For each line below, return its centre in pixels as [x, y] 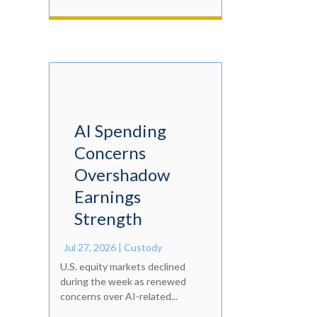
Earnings [107, 197]
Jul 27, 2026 [90, 248]
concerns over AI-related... [119, 296]
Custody [143, 248]
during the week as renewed [123, 282]
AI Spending [120, 131]
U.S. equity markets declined [122, 267]
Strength [108, 219]
